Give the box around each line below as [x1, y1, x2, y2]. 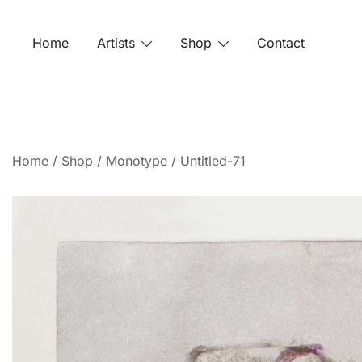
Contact [256, 34, 305, 51]
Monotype [106, 153, 167, 169]
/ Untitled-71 [167, 153, 246, 169]
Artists [97, 34, 135, 51]
